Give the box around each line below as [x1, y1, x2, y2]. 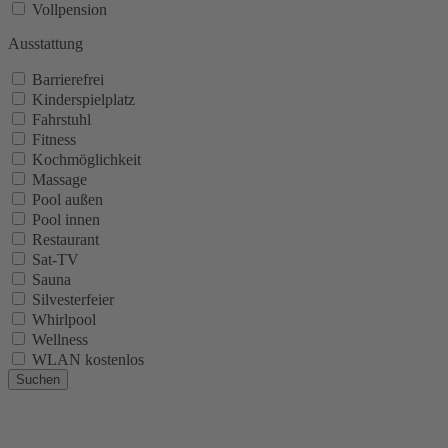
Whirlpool [32, 311, 96, 329]
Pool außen [32, 191, 103, 209]
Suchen [16, 372, 60, 388]
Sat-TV [32, 251, 79, 269]
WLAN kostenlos [32, 351, 144, 369]
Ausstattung [8, 35, 83, 53]
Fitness [32, 131, 76, 149]
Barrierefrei [32, 71, 104, 89]
